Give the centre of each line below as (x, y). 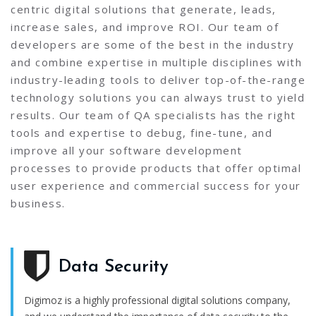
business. (38, 203)
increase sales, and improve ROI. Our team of (145, 27)
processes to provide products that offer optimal (156, 168)
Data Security (114, 267)
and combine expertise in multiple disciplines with (156, 62)
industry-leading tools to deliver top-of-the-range (158, 80)
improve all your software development (127, 151)
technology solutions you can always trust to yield (158, 98)
